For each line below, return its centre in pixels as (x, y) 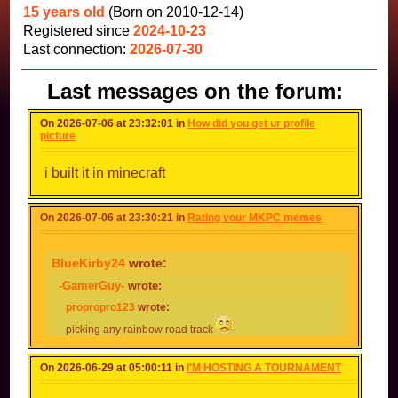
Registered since (78, 31)
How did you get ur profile (252, 124)
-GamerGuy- (92, 286)
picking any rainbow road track (141, 330)
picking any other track (122, 360)
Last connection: (76, 50)
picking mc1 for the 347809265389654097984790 (187, 383)
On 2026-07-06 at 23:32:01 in (114, 124)
